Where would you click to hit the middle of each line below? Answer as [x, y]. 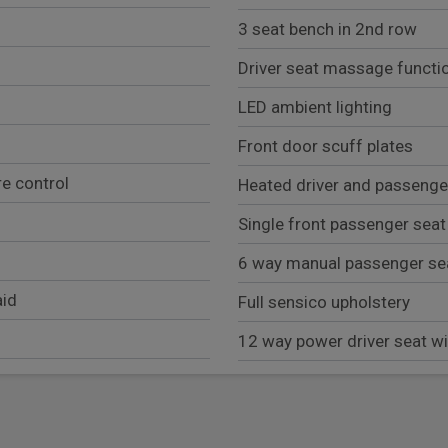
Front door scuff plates [325, 145]
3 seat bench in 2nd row [327, 28]
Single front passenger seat [342, 223]
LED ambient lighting [315, 106]
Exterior [291, 405]
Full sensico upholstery [324, 301]
